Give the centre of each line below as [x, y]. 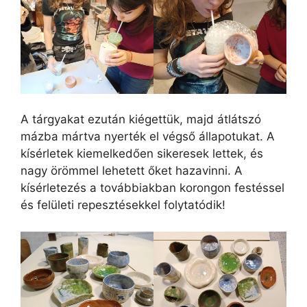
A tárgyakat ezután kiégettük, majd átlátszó [141, 120]
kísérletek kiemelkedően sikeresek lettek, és [142, 154]
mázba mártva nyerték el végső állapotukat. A [148, 137]
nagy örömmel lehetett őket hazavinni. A [132, 171]
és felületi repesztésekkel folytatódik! [123, 205]
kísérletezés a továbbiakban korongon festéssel [152, 188]
